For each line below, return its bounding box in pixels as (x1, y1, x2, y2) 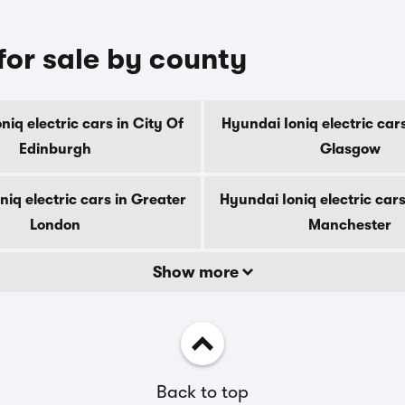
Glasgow (319, 141, 381, 157)
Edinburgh (19, 141, 91, 157)
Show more (152, 263, 242, 281)
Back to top (156, 381, 249, 402)
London (30, 217, 80, 233)
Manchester (308, 217, 391, 233)
